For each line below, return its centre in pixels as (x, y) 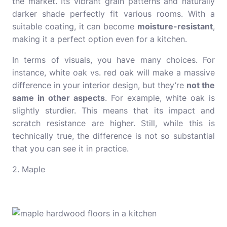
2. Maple (29, 169)
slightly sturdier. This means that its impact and (113, 110)
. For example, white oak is (160, 98)
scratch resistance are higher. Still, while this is (113, 123)
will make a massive (174, 72)
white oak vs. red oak (91, 72)
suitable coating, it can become (75, 26)
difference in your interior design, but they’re (99, 85)
